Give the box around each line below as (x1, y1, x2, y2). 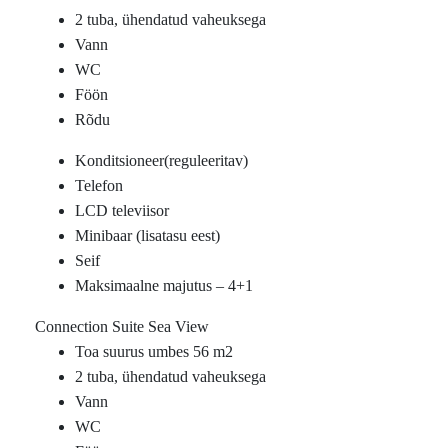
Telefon (75, 177, 123, 194)
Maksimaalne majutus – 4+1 (75, 277, 253, 294)
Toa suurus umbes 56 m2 (75, 343, 233, 360)
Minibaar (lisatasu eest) (75, 227, 220, 244)
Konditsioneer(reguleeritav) (75, 152, 248, 169)
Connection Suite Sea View (35, 318, 209, 335)
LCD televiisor (75, 202, 169, 219)
